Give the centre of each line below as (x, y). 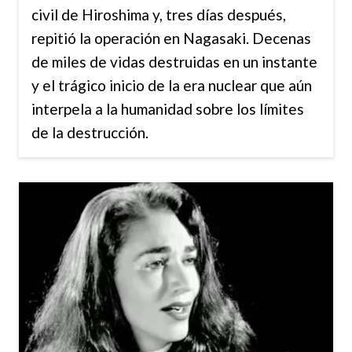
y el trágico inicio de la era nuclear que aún (172, 85)
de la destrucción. (90, 132)
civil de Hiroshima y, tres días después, (159, 15)
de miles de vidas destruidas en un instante (174, 62)
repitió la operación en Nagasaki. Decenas (171, 38)
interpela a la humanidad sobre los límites (168, 109)
